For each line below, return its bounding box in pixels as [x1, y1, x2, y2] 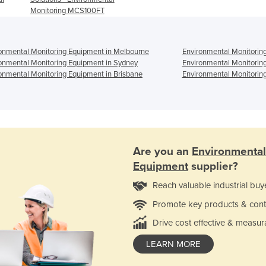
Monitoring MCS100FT [30, 5, 104, 15]
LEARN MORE [146, 239, 201, 250]
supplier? [188, 160, 238, 173]
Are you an [133, 145, 192, 159]
